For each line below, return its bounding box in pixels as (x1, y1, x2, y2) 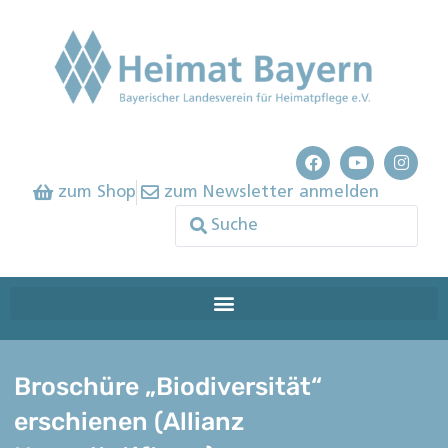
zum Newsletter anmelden (164, 183, 379, 201)
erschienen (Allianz (14, 407, 245, 437)
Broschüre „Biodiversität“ (14, 372, 323, 402)
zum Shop (57, 183, 136, 201)
